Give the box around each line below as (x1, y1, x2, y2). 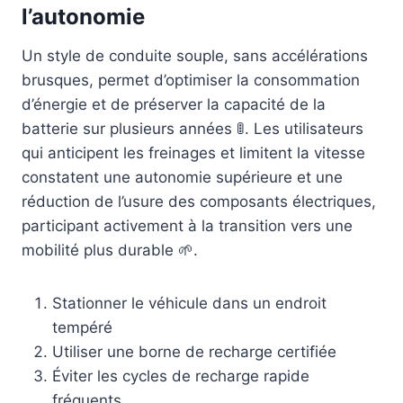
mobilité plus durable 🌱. (22, 241, 198, 260)
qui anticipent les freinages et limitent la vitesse (22, 144, 365, 163)
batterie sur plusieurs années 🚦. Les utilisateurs (22, 120, 363, 139)
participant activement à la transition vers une (22, 217, 353, 236)
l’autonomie (22, 4, 145, 31)
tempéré (52, 318, 112, 337)
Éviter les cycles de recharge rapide (52, 367, 309, 386)
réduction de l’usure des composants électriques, (22, 193, 376, 211)
